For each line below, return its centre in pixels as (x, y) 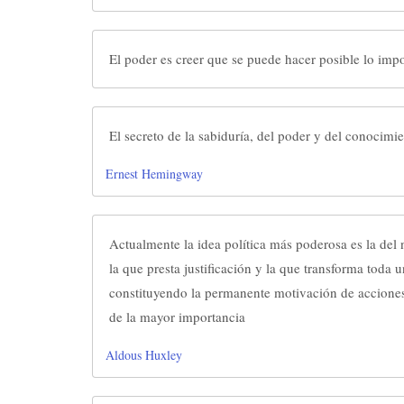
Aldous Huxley (144, 355)
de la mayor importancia (177, 317)
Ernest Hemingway (154, 174)
